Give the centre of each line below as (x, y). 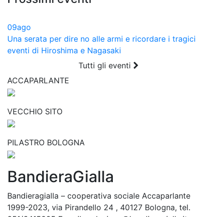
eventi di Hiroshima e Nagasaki (64, 50)
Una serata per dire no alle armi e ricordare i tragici (101, 39)
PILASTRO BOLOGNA (46, 142)
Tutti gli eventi (106, 65)
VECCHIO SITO (35, 111)
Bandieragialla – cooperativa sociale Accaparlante (99, 195)
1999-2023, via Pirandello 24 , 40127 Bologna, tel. (99, 207)
